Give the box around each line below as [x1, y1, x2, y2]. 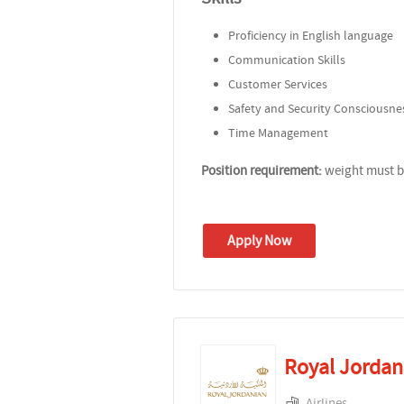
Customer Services [228, 75, 327, 92]
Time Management [228, 124, 331, 141]
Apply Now [227, 231, 291, 250]
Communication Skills [228, 50, 345, 68]
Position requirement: [201, 161, 322, 179]
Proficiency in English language [228, 26, 393, 43]
